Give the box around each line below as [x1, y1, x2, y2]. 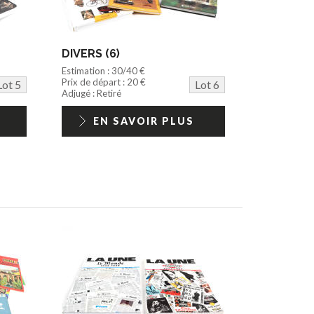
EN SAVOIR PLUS [93, 114, 194, 127]
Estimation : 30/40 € [62, 64, 146, 76]
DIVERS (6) [62, 46, 121, 60]
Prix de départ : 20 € [62, 76, 146, 88]
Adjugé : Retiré [62, 87, 122, 99]
